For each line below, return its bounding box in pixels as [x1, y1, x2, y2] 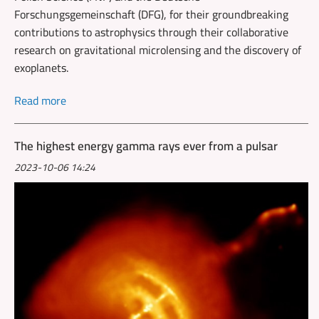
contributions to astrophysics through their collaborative [14, 21, 288, 43]
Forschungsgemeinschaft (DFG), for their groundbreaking [14, 3, 288, 25]
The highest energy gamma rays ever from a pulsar [14, 134, 278, 157]
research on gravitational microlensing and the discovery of [14, 38, 301, 61]
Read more [14, 89, 66, 111]
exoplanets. [14, 56, 68, 78]
